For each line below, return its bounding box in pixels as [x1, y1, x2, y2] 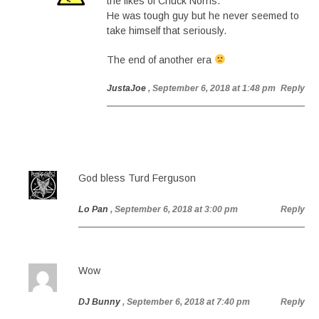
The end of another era [107, 54, 214, 66]
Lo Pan [78, 204, 108, 214]
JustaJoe [107, 83, 146, 93]
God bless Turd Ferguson [78, 172, 196, 184]
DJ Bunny [78, 297, 120, 307]
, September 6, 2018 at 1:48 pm [148, 83, 276, 93]
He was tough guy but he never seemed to [107, 10, 299, 21]
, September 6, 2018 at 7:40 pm [122, 297, 250, 307]
